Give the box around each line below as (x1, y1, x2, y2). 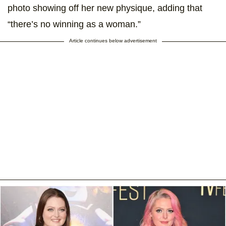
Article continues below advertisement (69, 38, 157, 44)
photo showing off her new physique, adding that (8, 3, 202, 14)
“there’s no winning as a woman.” (8, 19, 141, 30)
